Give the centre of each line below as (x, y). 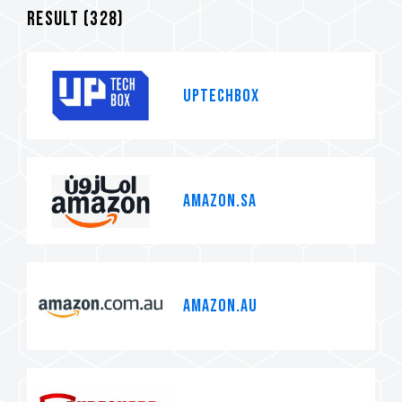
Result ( (59, 19)
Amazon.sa (220, 201)
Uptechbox (221, 96)
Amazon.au (220, 306)
